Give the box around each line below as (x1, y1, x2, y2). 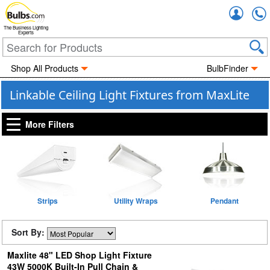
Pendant (210, 195, 239, 206)
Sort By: (11, 226, 47, 238)
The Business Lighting (4, 24, 48, 31)
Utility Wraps (114, 195, 158, 206)
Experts (18, 29, 34, 36)
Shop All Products (10, 62, 78, 74)
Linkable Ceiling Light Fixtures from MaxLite (10, 87, 250, 103)
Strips (37, 195, 58, 206)
